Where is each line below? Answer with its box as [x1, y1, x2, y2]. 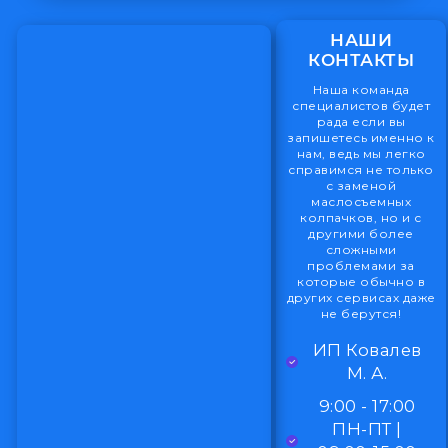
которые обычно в [297, 273, 426, 289]
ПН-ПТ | [332, 418, 402, 439]
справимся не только [288, 161, 434, 177]
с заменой [325, 177, 397, 193]
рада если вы [316, 113, 406, 129]
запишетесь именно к [287, 129, 435, 145]
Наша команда [312, 81, 410, 97]
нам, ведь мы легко [296, 145, 426, 161]
